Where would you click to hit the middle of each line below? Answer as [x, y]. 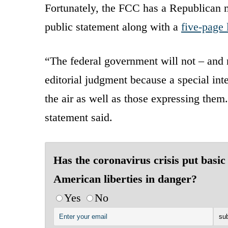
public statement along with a [113, 26]
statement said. [79, 117]
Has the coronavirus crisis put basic [139, 160]
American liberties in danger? [125, 179]
